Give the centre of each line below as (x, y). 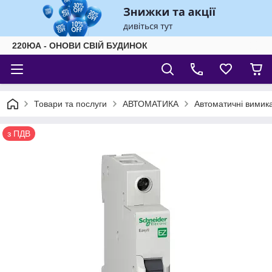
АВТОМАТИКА (151, 104)
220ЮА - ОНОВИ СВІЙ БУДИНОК (80, 46)
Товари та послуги (70, 104)
